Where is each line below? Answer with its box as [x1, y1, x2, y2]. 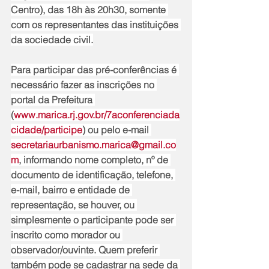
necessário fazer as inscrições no [11, 79, 157, 91]
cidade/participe [11, 124, 82, 136]
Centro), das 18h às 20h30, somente [11, 4, 168, 16]
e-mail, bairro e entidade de [11, 184, 132, 196]
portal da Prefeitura [11, 94, 95, 106]
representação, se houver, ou [11, 199, 137, 211]
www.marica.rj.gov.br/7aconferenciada [14, 109, 180, 121]
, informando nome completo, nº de [19, 154, 171, 166]
